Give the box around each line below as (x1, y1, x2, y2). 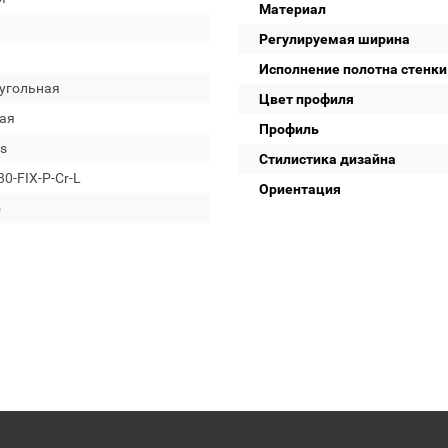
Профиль (259, 121, 319, 137)
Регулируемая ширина (259, 31, 410, 47)
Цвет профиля (259, 91, 354, 107)
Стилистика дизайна (259, 151, 396, 167)
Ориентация (259, 181, 341, 197)
